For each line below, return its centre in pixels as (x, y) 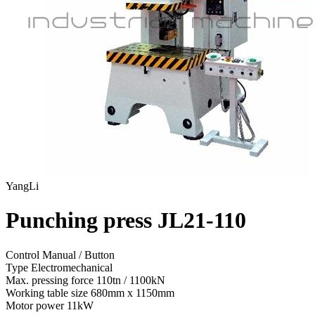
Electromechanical (72, 267)
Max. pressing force (51, 280)
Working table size (48, 292)
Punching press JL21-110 (126, 220)
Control (24, 255)
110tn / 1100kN (131, 280)
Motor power (36, 305)
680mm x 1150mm (133, 292)
